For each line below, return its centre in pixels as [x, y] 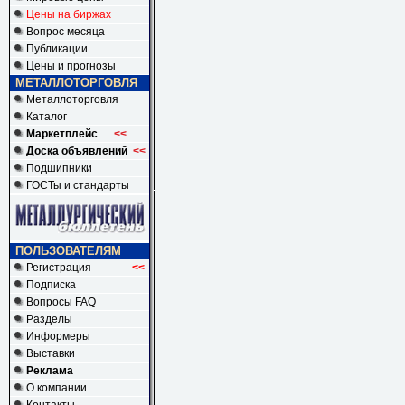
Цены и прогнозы [71, 66]
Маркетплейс [62, 134]
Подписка [51, 285]
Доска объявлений [77, 151]
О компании [57, 388]
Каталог [47, 117]
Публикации [57, 49]
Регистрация [79, 268]
